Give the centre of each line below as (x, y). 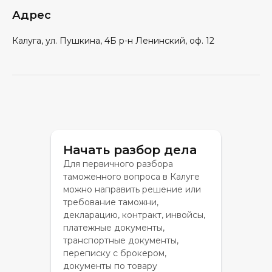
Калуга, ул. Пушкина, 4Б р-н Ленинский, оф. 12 (113, 41)
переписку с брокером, (115, 253)
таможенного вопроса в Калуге (131, 177)
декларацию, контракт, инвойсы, (134, 215)
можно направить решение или (132, 189)
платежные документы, (114, 228)
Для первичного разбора (118, 164)
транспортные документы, (121, 240)
